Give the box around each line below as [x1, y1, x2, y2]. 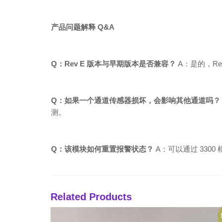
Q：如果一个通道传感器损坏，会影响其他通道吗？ [51, 96, 221, 105]
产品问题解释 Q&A [51, 23, 114, 32]
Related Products [51, 191, 132, 203]
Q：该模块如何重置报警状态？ [51, 145, 154, 154]
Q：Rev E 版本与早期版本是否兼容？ [51, 59, 176, 68]
